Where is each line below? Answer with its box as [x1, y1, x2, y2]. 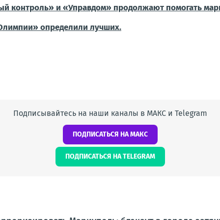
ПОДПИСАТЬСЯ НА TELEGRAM [65, 152, 155, 161]
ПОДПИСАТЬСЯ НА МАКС [72, 130, 148, 138]
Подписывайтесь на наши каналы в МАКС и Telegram [13, 109, 207, 118]
